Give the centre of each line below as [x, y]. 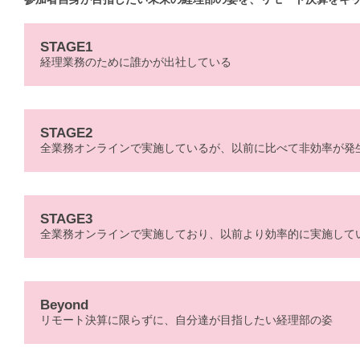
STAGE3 [66, 219]
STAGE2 [66, 133]
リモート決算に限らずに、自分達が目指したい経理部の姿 [186, 320]
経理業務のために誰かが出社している [136, 62]
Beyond [64, 305]
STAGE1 [66, 47]
